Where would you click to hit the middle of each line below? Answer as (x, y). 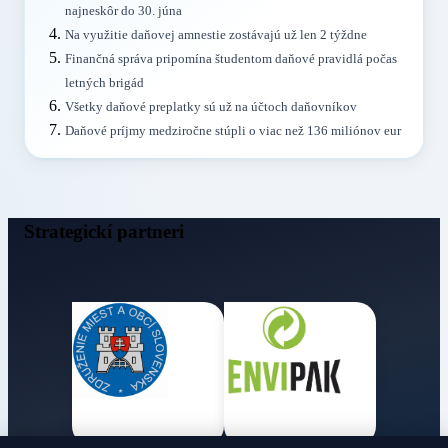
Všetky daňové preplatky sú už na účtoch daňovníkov (211, 106)
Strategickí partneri (104, 231)
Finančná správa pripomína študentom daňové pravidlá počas (231, 58)
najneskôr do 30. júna (123, 10)
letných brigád (104, 82)
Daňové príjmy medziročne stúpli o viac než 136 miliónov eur (233, 130)
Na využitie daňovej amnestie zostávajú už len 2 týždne (216, 34)
